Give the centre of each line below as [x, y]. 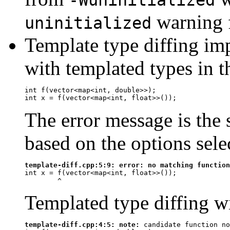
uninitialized [88, 23]
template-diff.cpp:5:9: [72, 165]
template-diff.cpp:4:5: [72, 224]
